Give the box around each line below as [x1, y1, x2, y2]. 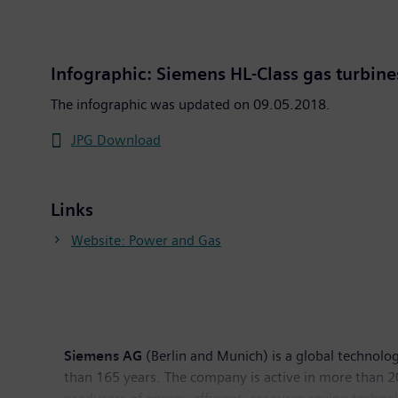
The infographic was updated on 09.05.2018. [51, 95, 330, 113]
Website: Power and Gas [71, 231, 221, 249]
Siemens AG [64, 346, 142, 364]
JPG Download [71, 131, 161, 148]
